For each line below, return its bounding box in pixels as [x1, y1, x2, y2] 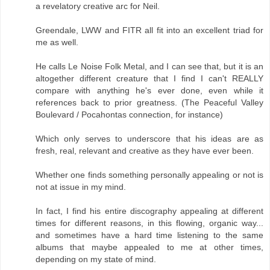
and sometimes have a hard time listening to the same [36, 230, 263, 240]
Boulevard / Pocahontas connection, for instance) [36, 110, 223, 120]
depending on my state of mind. [36, 254, 156, 265]
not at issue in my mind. [36, 182, 126, 192]
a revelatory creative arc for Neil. [36, 1, 160, 11]
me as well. [36, 37, 78, 48]
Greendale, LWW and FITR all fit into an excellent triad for [36, 25, 263, 36]
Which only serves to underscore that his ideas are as [36, 134, 263, 144]
